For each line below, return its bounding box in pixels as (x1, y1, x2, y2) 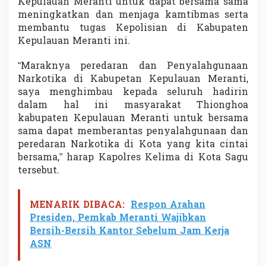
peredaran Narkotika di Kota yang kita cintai (18, 137, 248, 152)
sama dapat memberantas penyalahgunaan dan (18, 124, 248, 139)
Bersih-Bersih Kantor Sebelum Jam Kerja (30, 224, 229, 239)
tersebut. (18, 163, 59, 178)
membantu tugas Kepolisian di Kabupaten (18, 21, 248, 36)
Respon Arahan (131, 198, 205, 213)
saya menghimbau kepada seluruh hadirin (18, 85, 248, 100)
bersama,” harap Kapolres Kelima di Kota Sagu (18, 150, 248, 165)
